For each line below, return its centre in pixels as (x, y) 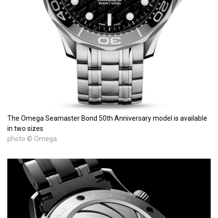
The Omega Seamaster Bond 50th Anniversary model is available (107, 118)
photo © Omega (32, 138)
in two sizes (25, 128)
